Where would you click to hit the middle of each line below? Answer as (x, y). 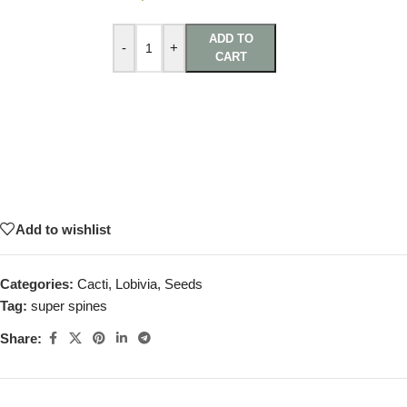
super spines (69, 306)
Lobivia (136, 284)
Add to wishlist (63, 229)
